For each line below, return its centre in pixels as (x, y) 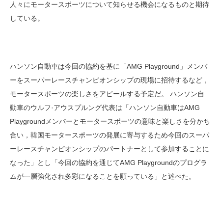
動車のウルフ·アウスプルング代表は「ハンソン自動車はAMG (105, 108)
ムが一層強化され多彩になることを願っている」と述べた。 (103, 177)
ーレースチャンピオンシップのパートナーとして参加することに (110, 149)
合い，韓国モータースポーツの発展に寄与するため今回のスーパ (110, 135)
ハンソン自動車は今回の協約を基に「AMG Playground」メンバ (109, 67)
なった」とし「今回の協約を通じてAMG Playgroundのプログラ (109, 163)
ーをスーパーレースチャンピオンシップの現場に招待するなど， (110, 80)
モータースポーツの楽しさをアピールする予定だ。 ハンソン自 (107, 94)
